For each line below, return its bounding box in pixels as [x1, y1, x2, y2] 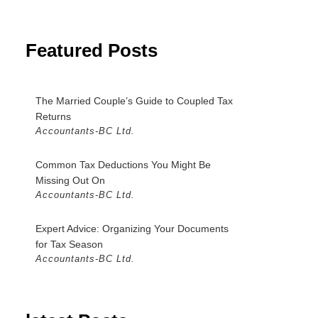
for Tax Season [35, 238, 103, 251]
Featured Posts [26, 40, 158, 62]
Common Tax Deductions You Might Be [35, 159, 211, 171]
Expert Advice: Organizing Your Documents [35, 223, 229, 235]
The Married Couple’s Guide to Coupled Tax [35, 95, 233, 107]
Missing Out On [35, 175, 105, 187]
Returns [35, 111, 71, 123]
